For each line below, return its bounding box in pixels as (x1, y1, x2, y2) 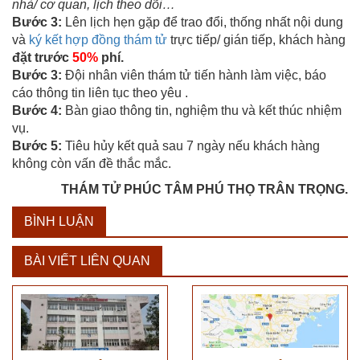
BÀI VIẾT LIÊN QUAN (24, 253, 150, 268)
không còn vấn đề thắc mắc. (12, 156, 171, 170)
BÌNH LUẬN (24, 214, 94, 228)
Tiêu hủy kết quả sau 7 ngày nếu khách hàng (62, 138, 320, 153)
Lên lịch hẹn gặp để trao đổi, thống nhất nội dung (65, 14, 343, 29)
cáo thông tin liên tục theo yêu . (12, 85, 188, 100)
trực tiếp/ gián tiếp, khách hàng (167, 32, 346, 47)
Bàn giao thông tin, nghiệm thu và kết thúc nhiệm (62, 103, 342, 117)
